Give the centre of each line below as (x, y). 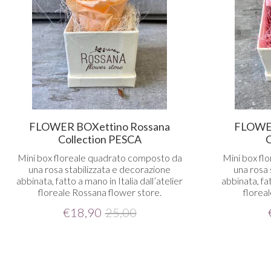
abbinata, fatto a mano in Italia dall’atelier (100, 180)
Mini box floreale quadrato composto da (100, 157)
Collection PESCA (100, 139)
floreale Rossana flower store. (100, 192)
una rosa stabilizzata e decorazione (100, 169)
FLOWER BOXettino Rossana (100, 126)
